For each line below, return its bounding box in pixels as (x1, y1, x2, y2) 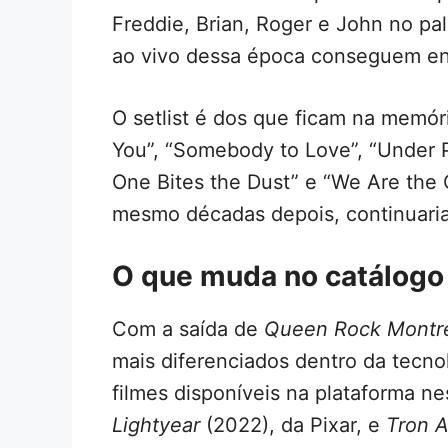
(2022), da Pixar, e (200, 412, 386, 437)
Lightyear (112, 412, 200, 437)
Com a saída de (112, 316, 264, 341)
